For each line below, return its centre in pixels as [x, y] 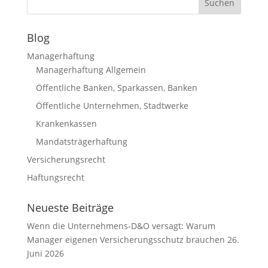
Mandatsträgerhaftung [81, 141]
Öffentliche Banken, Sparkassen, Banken [116, 88]
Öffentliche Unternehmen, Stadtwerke [112, 106]
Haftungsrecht [55, 177]
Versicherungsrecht [66, 159]
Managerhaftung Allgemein [91, 70]
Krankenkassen [66, 124]
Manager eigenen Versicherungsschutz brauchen [126, 240]
